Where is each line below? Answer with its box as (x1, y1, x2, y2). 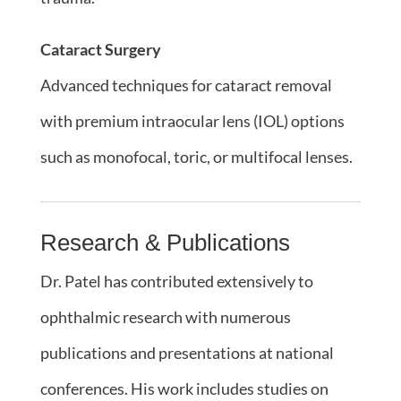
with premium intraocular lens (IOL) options (39, 110, 345, 131)
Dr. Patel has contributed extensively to (39, 270, 313, 291)
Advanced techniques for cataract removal (39, 74, 332, 95)
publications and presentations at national (39, 342, 334, 363)
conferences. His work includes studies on (39, 378, 328, 398)
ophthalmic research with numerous (39, 306, 291, 327)
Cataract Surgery (39, 38, 161, 59)
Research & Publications (39, 228, 290, 256)
